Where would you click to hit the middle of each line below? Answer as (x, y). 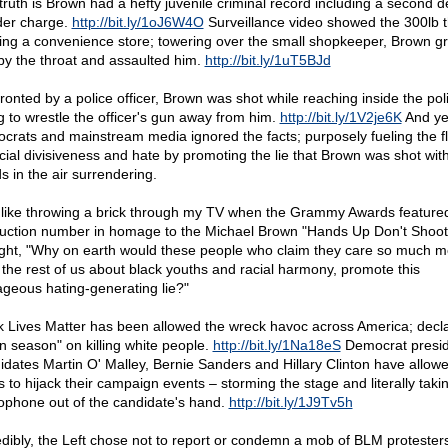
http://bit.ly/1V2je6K (340, 117)
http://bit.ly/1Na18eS (276, 345)
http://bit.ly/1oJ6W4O (137, 22)
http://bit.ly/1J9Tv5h (290, 402)
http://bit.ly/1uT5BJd (267, 60)
